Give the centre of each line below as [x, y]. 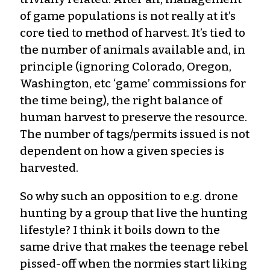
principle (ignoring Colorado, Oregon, [126, 66]
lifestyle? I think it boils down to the [120, 230]
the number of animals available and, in [133, 49]
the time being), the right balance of [121, 100]
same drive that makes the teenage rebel [134, 246]
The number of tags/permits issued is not [135, 134]
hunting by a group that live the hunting [134, 213]
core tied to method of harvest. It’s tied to [133, 33]
